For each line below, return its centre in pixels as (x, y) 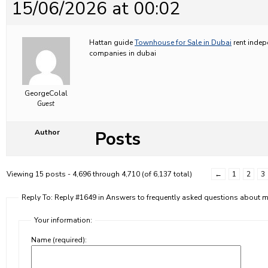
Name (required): (59, 240)
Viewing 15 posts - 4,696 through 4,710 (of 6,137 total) (99, 174)
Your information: (63, 220)
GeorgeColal (46, 93)
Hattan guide (112, 42)
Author (47, 132)
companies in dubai (123, 53)
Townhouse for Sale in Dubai (183, 42)
